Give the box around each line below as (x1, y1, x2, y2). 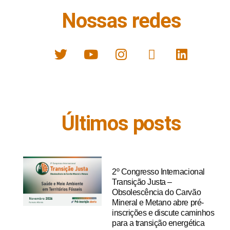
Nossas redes (62, 9, 181, 33)
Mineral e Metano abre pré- (112, 198, 204, 207)
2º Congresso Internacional (112, 167, 205, 176)
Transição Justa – (112, 178, 172, 186)
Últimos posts (62, 111, 181, 136)
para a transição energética (112, 219, 205, 227)
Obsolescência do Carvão (112, 188, 201, 197)
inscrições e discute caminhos (112, 208, 215, 217)
